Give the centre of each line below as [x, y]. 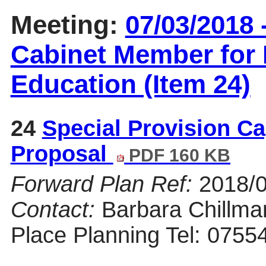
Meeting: [68, 24]
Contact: [53, 210]
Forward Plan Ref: [101, 184]
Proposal [62, 154]
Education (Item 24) [130, 84]
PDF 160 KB [178, 155]
